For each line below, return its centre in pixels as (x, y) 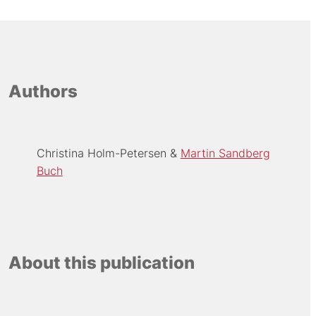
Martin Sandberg (225, 153)
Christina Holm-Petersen (101, 153)
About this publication (101, 263)
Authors (43, 91)
